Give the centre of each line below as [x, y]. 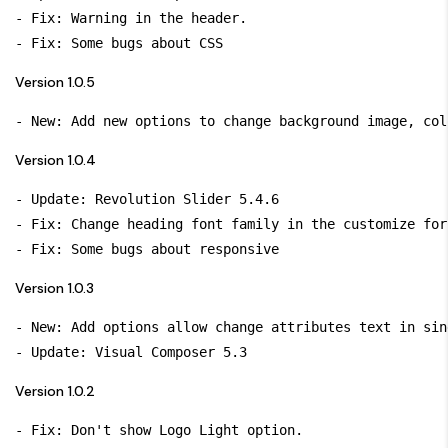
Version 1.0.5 [55, 81]
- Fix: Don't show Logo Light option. [159, 429]
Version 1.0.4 [55, 159]
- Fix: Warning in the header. [131, 17]
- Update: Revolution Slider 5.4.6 [147, 198]
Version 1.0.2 [55, 390]
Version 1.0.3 [54, 287]
